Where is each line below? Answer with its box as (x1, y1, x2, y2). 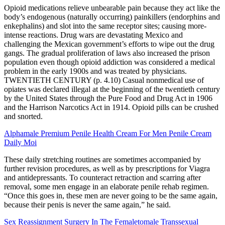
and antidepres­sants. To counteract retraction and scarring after (4, 173, 201, 182)
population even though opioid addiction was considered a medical (4, 58, 215, 67)
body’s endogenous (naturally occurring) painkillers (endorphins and (4, 13, 220, 22)
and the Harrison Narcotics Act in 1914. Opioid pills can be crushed (4, 103, 218, 112)
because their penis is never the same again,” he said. (4, 200, 171, 209)
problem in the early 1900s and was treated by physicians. (4, 67, 187, 76)
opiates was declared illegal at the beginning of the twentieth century (4, 85, 220, 94)
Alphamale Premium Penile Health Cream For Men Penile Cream (4, 129, 211, 138)
